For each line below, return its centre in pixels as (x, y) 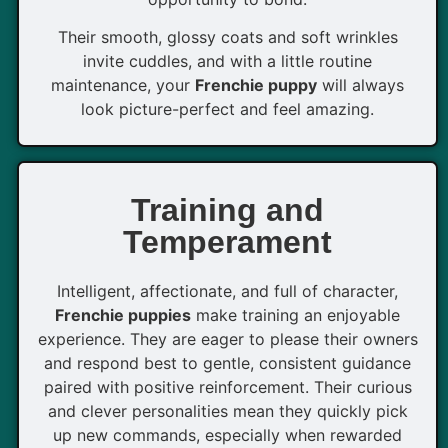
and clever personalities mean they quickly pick (227, 411)
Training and (227, 210)
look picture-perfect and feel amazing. (227, 109)
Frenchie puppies (123, 315)
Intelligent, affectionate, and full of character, (227, 291)
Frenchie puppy (256, 85)
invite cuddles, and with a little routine (227, 61)
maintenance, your (123, 85)
